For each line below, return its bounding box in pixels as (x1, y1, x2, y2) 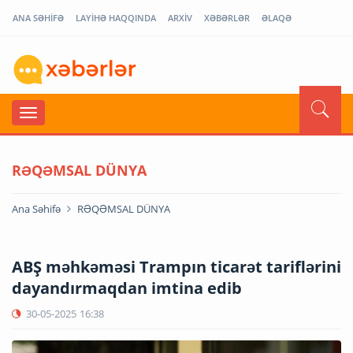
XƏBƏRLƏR (204, 12, 250, 24)
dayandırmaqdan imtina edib (12, 277, 242, 299)
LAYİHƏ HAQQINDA (76, 12, 156, 24)
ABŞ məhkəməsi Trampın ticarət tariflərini (12, 255, 341, 277)
